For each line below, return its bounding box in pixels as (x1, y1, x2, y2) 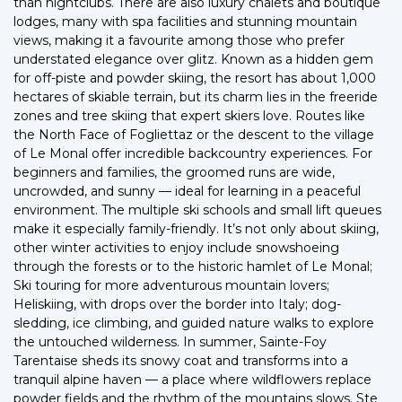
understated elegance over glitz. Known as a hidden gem (13, 50, 373, 67)
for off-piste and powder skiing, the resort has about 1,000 (13, 69, 376, 86)
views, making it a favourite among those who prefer (13, 31, 345, 48)
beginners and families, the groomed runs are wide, (13, 163, 335, 180)
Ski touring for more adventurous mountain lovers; (13, 276, 329, 293)
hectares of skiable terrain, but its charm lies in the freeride (13, 88, 378, 105)
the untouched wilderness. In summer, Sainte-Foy (13, 333, 327, 350)
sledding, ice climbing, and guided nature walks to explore (13, 314, 374, 331)
